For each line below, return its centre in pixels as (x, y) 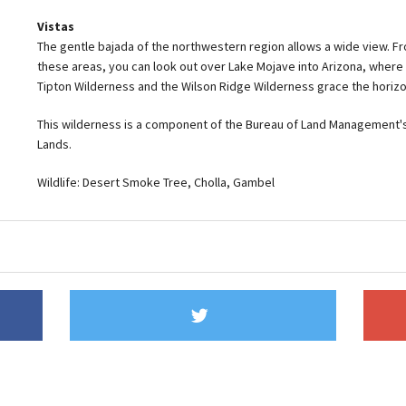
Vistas (56, 26)
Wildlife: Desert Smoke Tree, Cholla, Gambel (156, 182)
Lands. (54, 144)
